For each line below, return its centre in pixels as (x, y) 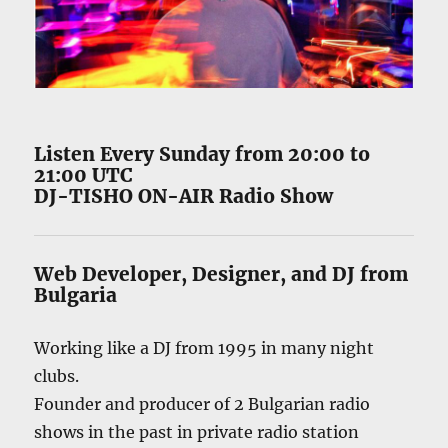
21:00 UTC (84, 175)
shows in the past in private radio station (197, 432)
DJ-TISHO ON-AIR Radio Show (184, 196)
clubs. (57, 376)
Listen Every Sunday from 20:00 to (202, 154)
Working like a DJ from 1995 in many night (204, 348)
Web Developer (108, 274)
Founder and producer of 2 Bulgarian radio (202, 404)
